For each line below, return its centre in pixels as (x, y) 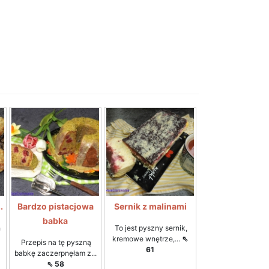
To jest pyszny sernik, (150, 228)
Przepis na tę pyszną (55, 242)
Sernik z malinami (150, 206)
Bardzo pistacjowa (55, 206)
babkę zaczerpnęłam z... (55, 253)
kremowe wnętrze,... (147, 239)
